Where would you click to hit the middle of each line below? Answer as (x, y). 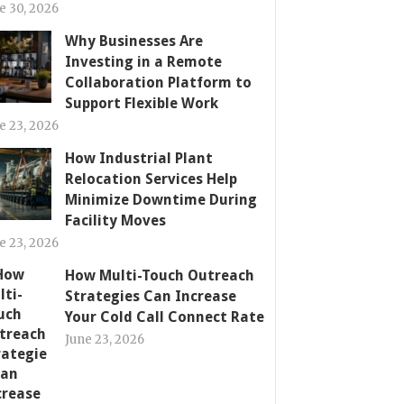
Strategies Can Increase (151, 296)
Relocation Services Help (151, 179)
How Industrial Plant (139, 158)
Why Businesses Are (134, 41)
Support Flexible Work (142, 103)
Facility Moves (115, 220)
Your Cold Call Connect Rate (165, 317)
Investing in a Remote (143, 62)
